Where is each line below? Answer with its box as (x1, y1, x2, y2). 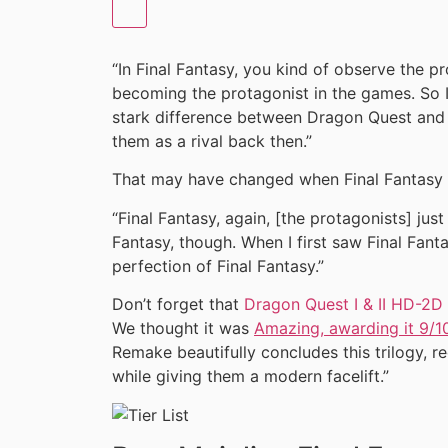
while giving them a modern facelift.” (112, 366, 389, 387)
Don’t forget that (112, 294, 244, 315)
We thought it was (112, 318, 254, 339)
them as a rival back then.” (112, 131, 312, 152)
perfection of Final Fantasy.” (112, 255, 324, 276)
